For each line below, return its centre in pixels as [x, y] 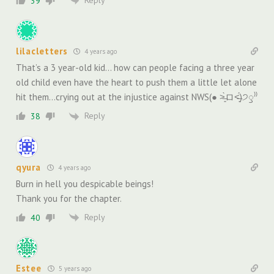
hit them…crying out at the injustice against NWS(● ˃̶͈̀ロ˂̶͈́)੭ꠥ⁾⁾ [137, 97]
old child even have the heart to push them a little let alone [136, 83]
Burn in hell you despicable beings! [85, 183]
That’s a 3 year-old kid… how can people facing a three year [135, 68]
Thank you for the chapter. [69, 198]
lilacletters [42, 51]
